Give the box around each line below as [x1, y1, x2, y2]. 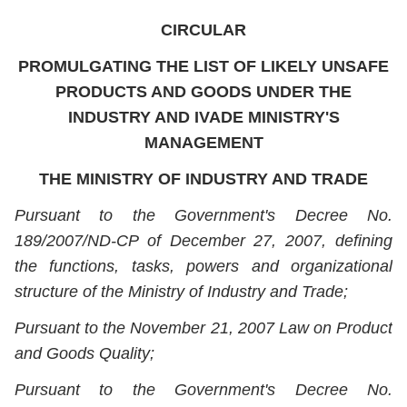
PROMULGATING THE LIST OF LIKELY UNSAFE [18, 57, 389, 75]
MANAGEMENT [144, 134, 263, 152]
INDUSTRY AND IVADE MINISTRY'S [67, 108, 340, 126]
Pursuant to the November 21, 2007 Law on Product [15, 319, 392, 337]
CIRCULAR [161, 21, 246, 39]
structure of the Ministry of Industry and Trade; [15, 283, 348, 301]
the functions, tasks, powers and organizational [15, 257, 392, 275]
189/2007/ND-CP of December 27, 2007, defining [15, 232, 392, 250]
